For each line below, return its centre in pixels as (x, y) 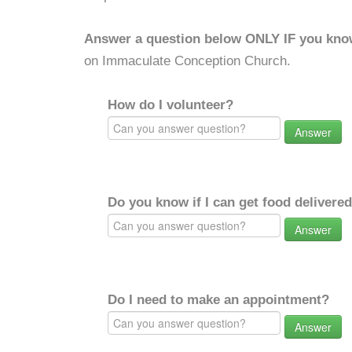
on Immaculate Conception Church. (187, 61)
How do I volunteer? (170, 105)
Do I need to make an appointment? (218, 300)
